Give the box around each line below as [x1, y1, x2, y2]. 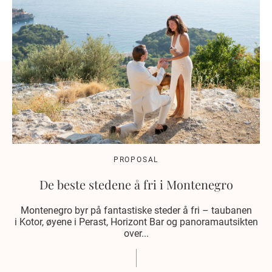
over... [123, 228, 149, 240]
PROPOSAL [113, 155, 159, 165]
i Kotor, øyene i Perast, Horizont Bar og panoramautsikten [14, 216, 258, 228]
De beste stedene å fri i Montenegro [39, 176, 233, 193]
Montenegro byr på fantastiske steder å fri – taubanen [20, 205, 252, 217]
